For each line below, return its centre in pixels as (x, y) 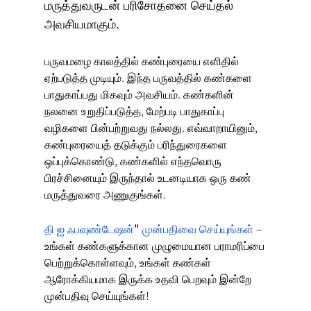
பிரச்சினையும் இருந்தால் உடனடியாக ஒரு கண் (148, 177)
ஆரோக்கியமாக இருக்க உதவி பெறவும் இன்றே (148, 278)
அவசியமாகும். (82, 24)
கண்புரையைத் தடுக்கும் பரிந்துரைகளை (136, 143)
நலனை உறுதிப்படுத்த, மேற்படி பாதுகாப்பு (134, 110)
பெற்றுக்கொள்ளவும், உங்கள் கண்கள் (128, 261)
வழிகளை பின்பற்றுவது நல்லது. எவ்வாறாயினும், (151, 127)
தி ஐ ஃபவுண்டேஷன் (89, 228)
